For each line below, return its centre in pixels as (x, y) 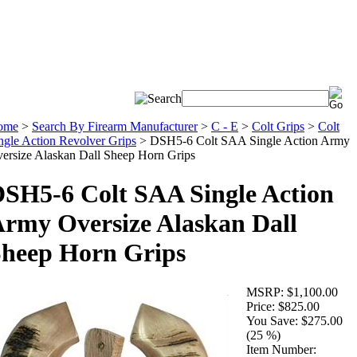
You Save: (272, 320)
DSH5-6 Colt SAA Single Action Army (250, 141)
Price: (261, 306)
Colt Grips (278, 126)
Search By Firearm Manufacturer (115, 126)
